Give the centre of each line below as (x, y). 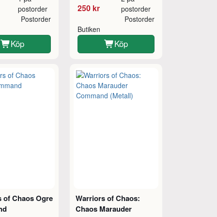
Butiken (90, 29)
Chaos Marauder (103, 209)
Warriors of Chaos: (108, 198)
